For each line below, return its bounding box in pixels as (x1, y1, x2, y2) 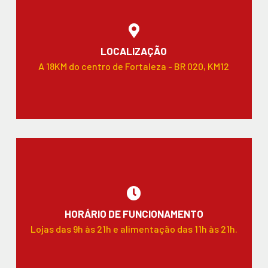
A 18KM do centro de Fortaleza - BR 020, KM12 (38, 60, 230, 72)
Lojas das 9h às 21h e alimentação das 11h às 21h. (30, 223, 237, 234)
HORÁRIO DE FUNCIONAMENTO (64, 207, 203, 220)
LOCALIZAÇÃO (100, 44, 167, 57)
